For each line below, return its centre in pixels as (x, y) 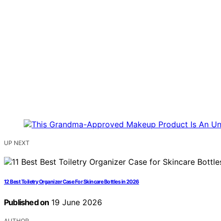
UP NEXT (17, 143)
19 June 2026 (76, 203)
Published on (27, 203)
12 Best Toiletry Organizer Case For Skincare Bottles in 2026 (72, 182)
